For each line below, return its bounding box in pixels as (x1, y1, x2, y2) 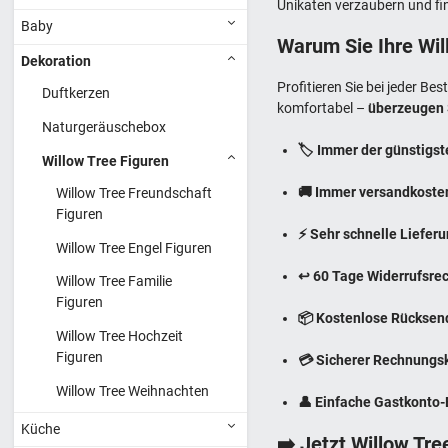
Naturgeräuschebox (42, 118, 166, 135)
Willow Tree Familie (56, 273, 172, 290)
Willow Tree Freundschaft (56, 184, 212, 201)
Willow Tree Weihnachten (56, 382, 209, 399)
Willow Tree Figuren (42, 152, 169, 169)
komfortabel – (277, 99, 369, 116)
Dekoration (21, 52, 91, 69)
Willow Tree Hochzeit (56, 328, 183, 345)
